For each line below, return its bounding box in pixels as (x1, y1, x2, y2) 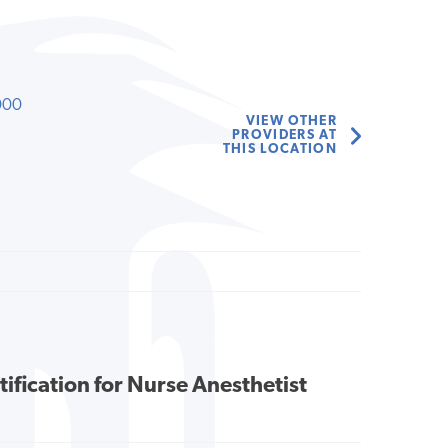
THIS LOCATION (222, 143, 338, 157)
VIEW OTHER (245, 115, 338, 129)
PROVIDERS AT (232, 129, 338, 143)
